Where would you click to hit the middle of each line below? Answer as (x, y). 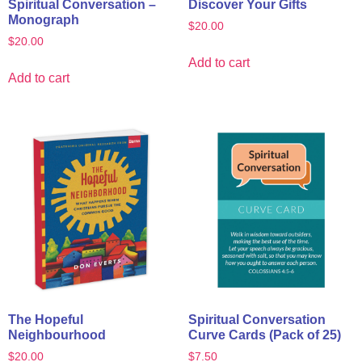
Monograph (44, 20)
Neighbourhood (57, 335)
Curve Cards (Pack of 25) (264, 335)
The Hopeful (46, 320)
